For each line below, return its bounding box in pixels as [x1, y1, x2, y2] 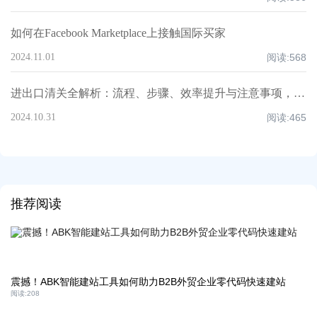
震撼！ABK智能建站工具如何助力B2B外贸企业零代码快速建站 [11, 276, 286, 287]
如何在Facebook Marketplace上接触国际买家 [11, 27, 226, 39]
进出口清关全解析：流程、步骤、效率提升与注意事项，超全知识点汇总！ [294, 87, 305, 99]
